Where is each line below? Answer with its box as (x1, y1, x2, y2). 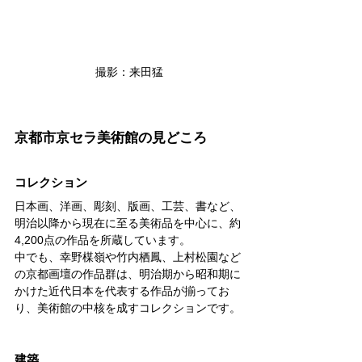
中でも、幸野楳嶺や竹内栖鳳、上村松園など (15, 250, 241, 264)
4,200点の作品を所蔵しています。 (15, 234, 191, 247)
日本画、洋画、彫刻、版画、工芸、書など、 (15, 200, 241, 213)
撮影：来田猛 (95, 65, 163, 79)
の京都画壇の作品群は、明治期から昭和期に (15, 267, 241, 281)
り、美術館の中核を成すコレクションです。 (15, 301, 241, 315)
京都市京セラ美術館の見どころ (15, 130, 207, 146)
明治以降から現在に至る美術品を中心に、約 (15, 217, 241, 230)
